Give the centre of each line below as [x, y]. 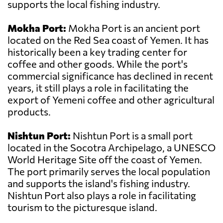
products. [29, 112]
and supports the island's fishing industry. [99, 183]
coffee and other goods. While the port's [98, 64]
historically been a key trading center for [97, 52]
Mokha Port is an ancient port [133, 28]
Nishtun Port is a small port [132, 136]
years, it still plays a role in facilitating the [98, 88]
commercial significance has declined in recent [110, 76]
